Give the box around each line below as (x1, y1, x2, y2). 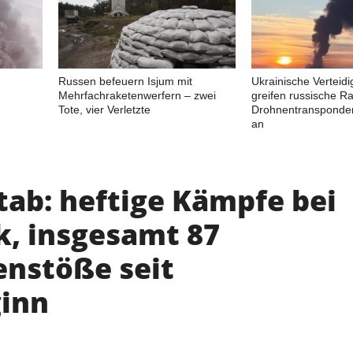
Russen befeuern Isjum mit (58, 74, 192, 87)
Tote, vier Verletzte (58, 102, 150, 116)
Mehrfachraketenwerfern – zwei (58, 88, 216, 102)
